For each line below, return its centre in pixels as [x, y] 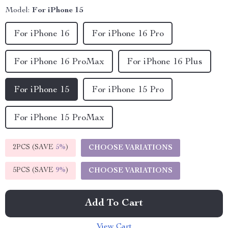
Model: [17, 11]
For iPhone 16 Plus [165, 62]
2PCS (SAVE [34, 148]
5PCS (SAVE [34, 170]
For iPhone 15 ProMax [59, 118]
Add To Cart [114, 204]
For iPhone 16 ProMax [59, 62]
